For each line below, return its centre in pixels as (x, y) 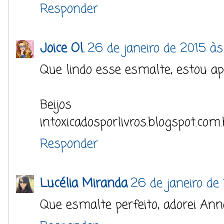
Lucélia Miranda (84, 183)
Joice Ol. (62, 48)
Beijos (56, 105)
